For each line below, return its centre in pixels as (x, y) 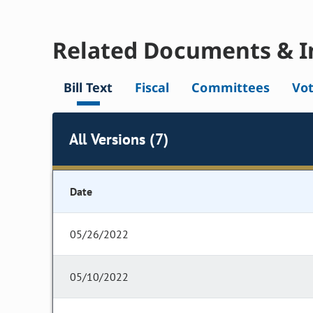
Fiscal (152, 88)
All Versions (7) (119, 139)
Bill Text (88, 88)
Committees (231, 88)
